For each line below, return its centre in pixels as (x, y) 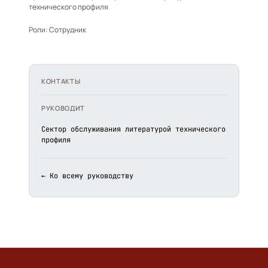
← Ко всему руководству (87, 176)
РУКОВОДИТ (63, 108)
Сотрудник (68, 30)
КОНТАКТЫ (61, 81)
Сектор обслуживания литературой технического (133, 129)
